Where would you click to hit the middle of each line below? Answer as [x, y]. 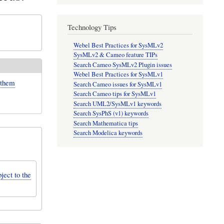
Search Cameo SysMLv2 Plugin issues [123, 64]
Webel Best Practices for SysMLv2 [118, 45]
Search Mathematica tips [106, 123]
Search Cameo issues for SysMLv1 [118, 84]
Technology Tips [92, 27]
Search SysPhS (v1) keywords [111, 113]
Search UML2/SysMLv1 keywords [118, 103]
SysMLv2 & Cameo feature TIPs [116, 55]
